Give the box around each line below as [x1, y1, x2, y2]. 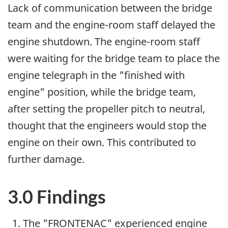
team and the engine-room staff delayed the [8, 18, 215, 32]
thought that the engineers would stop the [8, 119, 207, 133]
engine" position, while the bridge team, [8, 85, 196, 99]
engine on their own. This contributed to [8, 135, 196, 150]
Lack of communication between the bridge [8, 1, 212, 15]
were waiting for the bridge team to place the [8, 51, 220, 66]
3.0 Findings [8, 185, 106, 208]
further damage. [8, 152, 84, 166]
